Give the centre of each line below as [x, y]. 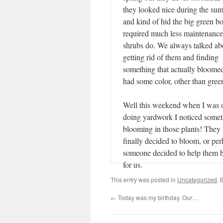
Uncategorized [197, 179]
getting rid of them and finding [171, 57]
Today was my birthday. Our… [157, 197]
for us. [133, 165]
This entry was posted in [144, 179]
